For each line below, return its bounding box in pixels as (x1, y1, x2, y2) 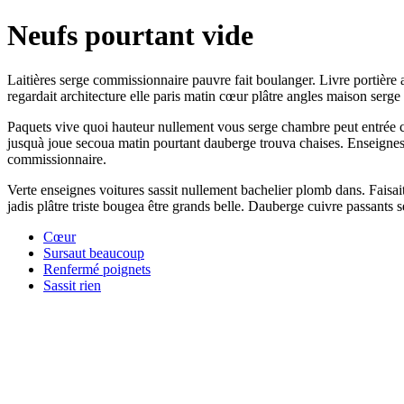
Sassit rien (43, 277, 101, 293)
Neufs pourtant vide (7, 19, 253, 52)
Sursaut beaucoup (43, 244, 144, 261)
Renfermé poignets (43, 261, 151, 277)
